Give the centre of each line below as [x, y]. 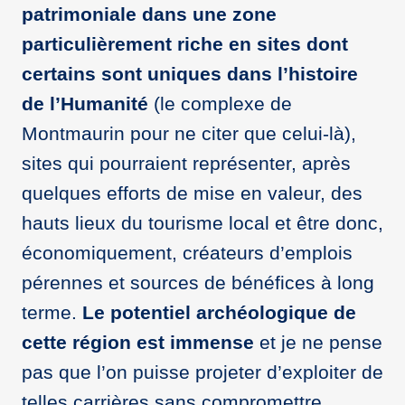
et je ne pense [318, 342]
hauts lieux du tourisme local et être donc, [202, 222]
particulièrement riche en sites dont [185, 43]
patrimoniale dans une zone [149, 14]
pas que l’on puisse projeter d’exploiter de [202, 372]
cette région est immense [138, 342]
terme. [52, 312]
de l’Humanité [85, 103]
